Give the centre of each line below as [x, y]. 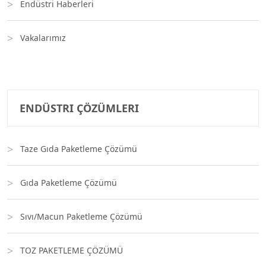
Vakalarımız [43, 38]
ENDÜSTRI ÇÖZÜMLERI [79, 108]
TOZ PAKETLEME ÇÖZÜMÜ [72, 250]
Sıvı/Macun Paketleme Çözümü [81, 216]
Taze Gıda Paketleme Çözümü [79, 149]
